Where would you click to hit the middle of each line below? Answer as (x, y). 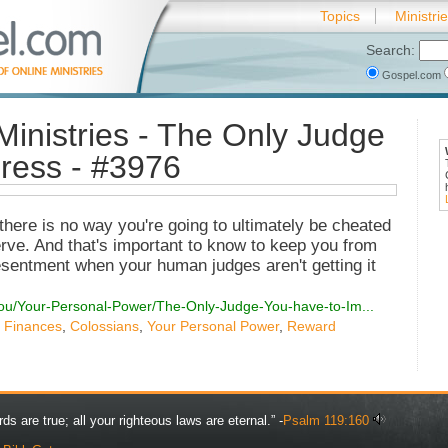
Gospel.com (411, 75)
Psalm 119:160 (326, 421)
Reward (311, 326)
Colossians (104, 326)
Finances (33, 326)
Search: (392, 50)
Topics (340, 16)
